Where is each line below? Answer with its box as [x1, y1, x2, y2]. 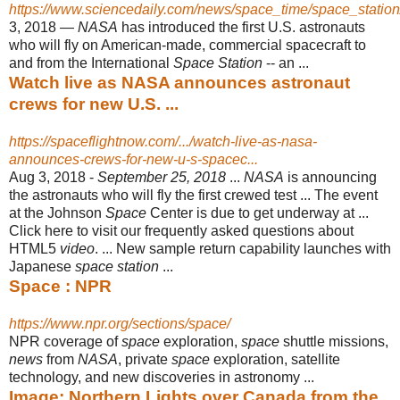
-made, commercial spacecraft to [162, 37, 366, 53]
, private [118, 351, 171, 367]
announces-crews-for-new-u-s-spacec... [9, 151, 258, 167]
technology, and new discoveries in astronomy [9, 369, 300, 385]
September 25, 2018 [97, 169, 226, 185]
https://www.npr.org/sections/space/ [9, 315, 230, 331]
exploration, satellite [210, 351, 340, 367]
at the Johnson [9, 204, 105, 221]
